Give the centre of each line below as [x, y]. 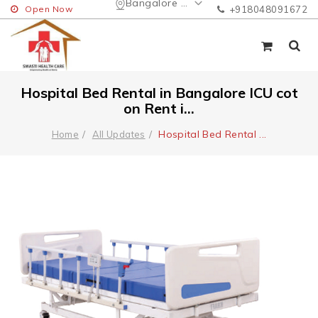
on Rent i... [159, 108]
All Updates [119, 134]
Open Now [49, 9]
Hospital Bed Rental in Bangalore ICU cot [159, 92]
